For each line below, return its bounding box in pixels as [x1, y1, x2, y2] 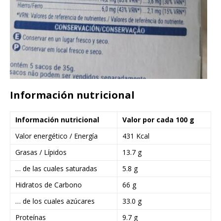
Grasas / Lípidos [15, 147, 67, 157]
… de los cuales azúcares [15, 196, 95, 206]
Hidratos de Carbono [15, 180, 82, 190]
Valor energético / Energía [15, 131, 98, 141]
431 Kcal [122, 131, 149, 141]
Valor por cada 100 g [122, 115, 194, 125]
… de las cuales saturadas [15, 164, 97, 174]
